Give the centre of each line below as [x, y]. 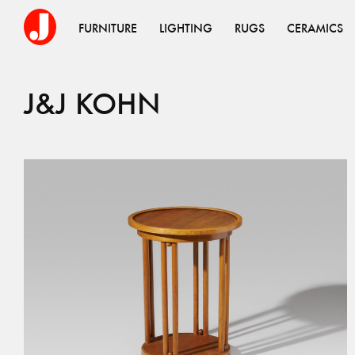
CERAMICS [315, 28]
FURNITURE [108, 28]
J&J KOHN [92, 103]
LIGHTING [186, 28]
